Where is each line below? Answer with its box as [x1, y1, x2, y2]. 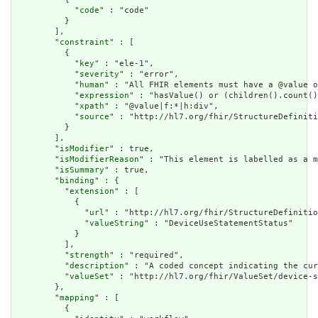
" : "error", [119, 70, 179, 79]
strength [70, 251, 109, 261]
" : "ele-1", [94, 59, 154, 69]
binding [60, 176, 94, 186]
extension [70, 187, 114, 197]
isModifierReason [60, 155, 139, 165]
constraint [60, 38, 109, 48]
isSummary [60, 165, 104, 175]
